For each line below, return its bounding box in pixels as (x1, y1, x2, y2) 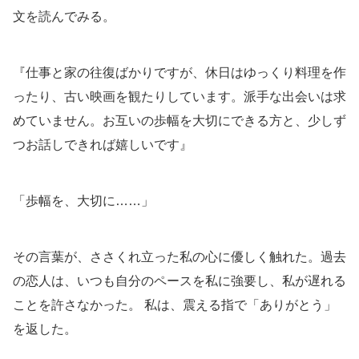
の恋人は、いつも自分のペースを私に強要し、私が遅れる (13, 274, 346, 288)
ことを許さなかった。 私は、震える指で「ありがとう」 (13, 298, 337, 313)
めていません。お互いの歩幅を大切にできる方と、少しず (13, 114, 346, 128)
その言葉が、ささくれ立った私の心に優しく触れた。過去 (13, 250, 346, 264)
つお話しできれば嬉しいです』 (13, 138, 192, 152)
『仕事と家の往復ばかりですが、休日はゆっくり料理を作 (13, 66, 346, 80)
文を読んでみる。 (13, 10, 115, 24)
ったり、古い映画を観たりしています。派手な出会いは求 (13, 90, 346, 104)
